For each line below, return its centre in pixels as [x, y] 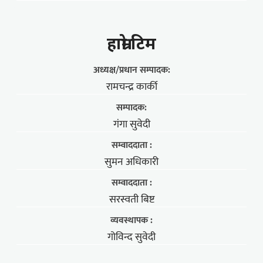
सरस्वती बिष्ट [131, 200]
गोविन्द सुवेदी [131, 237]
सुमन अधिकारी [131, 162]
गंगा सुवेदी [131, 125]
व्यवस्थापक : [131, 221]
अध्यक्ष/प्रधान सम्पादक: [131, 70]
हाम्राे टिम [131, 43]
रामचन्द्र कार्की [131, 87]
